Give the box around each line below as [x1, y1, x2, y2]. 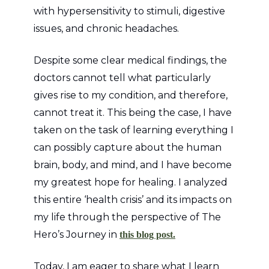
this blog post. [119, 229, 175, 240]
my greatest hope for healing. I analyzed [34, 176, 228, 188]
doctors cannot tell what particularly [34, 71, 211, 83]
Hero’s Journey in [34, 228, 119, 240]
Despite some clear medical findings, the [34, 54, 227, 66]
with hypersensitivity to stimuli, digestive [34, 5, 225, 17]
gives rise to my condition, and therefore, [34, 89, 228, 101]
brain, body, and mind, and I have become [34, 159, 232, 171]
